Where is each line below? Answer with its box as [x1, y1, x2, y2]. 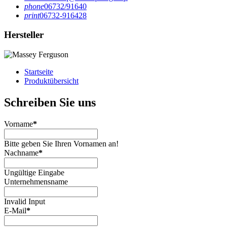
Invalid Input [4, 197, 45, 206]
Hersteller [4, 29, 44, 41]
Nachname [4, 148, 39, 157]
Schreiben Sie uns [4, 95, 96, 109]
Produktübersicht [24, 76, 79, 85]
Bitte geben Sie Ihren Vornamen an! [4, 139, 119, 148]
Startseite [24, 67, 53, 76]
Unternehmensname [4, 177, 68, 186]
